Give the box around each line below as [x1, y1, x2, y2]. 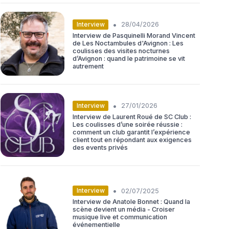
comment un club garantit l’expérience [73, 128, 190, 136]
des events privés [73, 143, 128, 151]
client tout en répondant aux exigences [73, 135, 192, 144]
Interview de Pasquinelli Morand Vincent [73, 31, 195, 39]
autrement [73, 62, 104, 70]
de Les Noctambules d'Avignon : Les [73, 39, 184, 47]
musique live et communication [73, 213, 167, 221]
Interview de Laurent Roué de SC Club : [73, 112, 191, 121]
